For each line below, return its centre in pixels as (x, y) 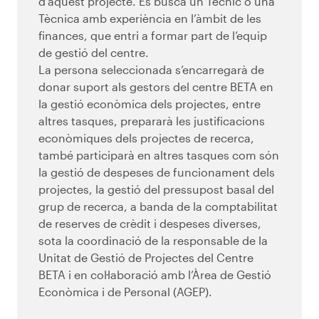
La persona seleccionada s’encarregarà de (151, 70)
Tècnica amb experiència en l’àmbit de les (150, 19)
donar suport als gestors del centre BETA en (156, 87)
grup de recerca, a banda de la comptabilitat (158, 206)
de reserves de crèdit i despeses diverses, (150, 224)
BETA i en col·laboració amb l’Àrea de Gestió (155, 275)
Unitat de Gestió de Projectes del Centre (146, 258)
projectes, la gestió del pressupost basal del (156, 189)
